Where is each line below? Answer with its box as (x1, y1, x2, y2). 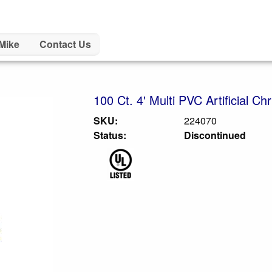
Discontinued (184, 128, 246, 142)
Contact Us (39, 37, 91, 52)
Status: (93, 128, 126, 142)
